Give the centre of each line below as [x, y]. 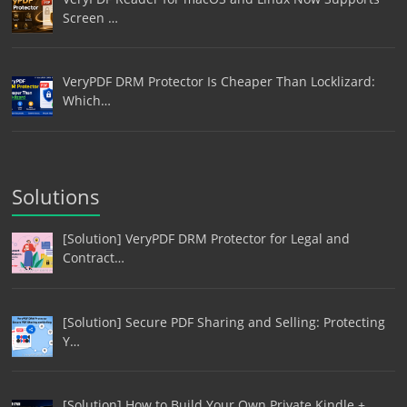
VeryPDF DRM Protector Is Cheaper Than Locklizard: [218, 82]
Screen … [90, 17]
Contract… [93, 258]
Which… [86, 101]
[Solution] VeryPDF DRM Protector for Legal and [206, 239]
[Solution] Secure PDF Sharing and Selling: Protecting [223, 322]
